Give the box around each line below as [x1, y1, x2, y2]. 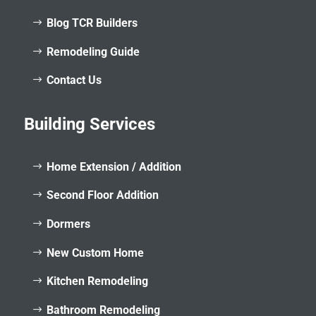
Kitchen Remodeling [46, 274, 148, 288]
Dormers [46, 217, 90, 231]
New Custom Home [46, 245, 144, 260]
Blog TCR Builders [46, 16, 138, 30]
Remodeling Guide [46, 44, 140, 59]
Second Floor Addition [46, 188, 159, 202]
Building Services [23, 114, 155, 134]
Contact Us [46, 73, 102, 87]
